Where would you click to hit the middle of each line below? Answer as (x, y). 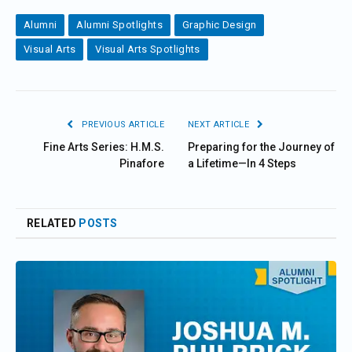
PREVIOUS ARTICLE (121, 124)
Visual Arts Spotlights (148, 49)
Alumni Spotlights (119, 24)
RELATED (53, 223)
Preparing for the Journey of (261, 147)
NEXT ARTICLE (220, 124)
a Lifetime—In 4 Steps (242, 163)
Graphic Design (219, 24)
